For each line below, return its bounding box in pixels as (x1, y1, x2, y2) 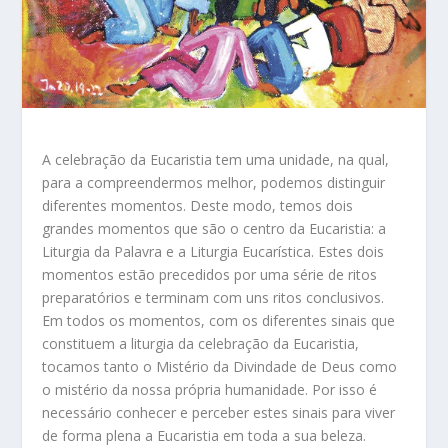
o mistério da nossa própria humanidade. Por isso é (42, 379, 378, 399)
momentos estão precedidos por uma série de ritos (42, 264, 378, 284)
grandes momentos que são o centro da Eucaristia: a (42, 218, 387, 238)
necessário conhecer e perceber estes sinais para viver (42, 402, 396, 422)
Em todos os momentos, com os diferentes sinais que (42, 310, 396, 330)
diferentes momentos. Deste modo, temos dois (42, 195, 354, 215)
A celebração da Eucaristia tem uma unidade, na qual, (42, 149, 390, 169)
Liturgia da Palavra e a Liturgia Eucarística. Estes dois (42, 241, 385, 261)
